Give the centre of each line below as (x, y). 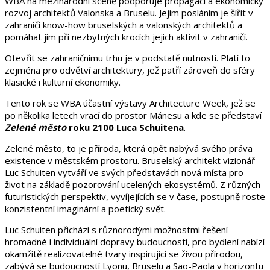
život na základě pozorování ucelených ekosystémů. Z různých (133, 184)
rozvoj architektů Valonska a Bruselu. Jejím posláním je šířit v (129, 12)
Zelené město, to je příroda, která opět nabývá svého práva (129, 148)
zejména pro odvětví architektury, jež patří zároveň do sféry (130, 70)
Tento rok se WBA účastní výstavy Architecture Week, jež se (130, 103)
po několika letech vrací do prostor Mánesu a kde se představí (133, 115)
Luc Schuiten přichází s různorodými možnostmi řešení (116, 229)
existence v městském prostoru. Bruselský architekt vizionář (130, 160)
